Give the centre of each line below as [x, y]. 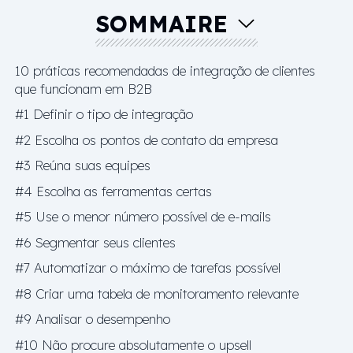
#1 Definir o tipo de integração [104, 114]
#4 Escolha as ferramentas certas [113, 191]
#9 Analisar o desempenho [93, 319]
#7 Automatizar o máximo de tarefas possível [148, 268]
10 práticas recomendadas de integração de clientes [165, 70]
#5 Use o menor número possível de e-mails [143, 216]
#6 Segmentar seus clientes [95, 242]
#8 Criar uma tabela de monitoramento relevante [157, 293]
